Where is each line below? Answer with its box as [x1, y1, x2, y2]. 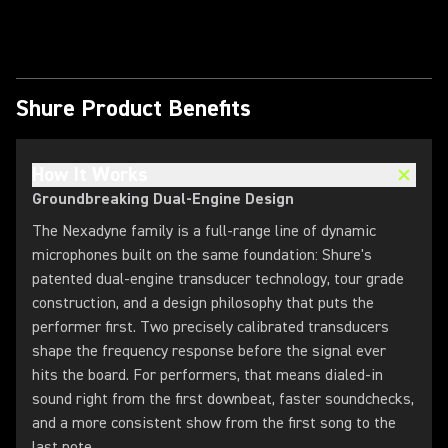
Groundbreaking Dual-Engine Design [32, 189, 294, 209]
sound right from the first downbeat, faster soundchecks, [32, 389, 414, 409]
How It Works [32, 162, 148, 187]
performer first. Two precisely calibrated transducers [32, 317, 389, 337]
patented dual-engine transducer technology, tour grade [32, 269, 404, 289]
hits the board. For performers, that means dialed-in [32, 365, 383, 385]
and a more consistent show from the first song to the [32, 413, 396, 433]
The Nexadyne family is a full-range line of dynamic [32, 221, 376, 241]
